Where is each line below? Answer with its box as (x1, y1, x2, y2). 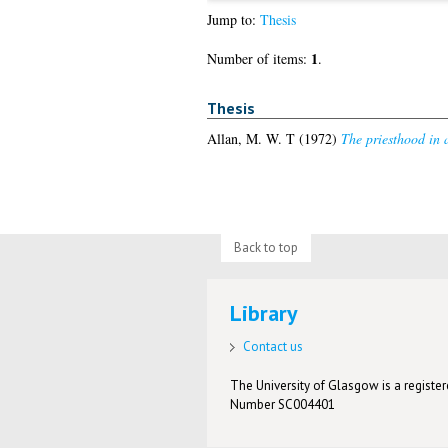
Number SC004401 (230, 395, 336, 413)
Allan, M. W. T (206, 128, 295, 148)
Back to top (233, 238, 298, 256)
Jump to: (206, 10, 260, 30)
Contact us (243, 337, 304, 355)
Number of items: (206, 49, 311, 69)
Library (230, 299, 299, 328)
